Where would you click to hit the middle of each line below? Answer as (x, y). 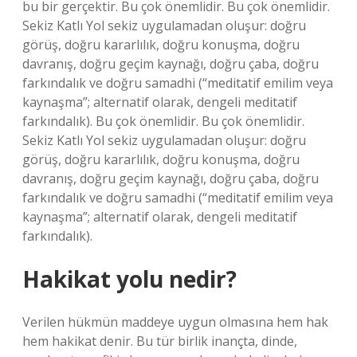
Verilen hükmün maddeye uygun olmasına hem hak (175, 322)
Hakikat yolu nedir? (129, 279)
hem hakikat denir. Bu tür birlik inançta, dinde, (160, 341)
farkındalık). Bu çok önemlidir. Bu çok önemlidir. (163, 121)
